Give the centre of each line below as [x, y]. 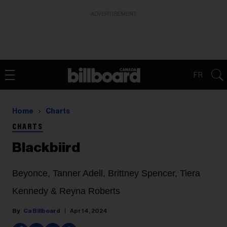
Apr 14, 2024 [89, 211]
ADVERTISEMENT [113, 14]
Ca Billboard [42, 211]
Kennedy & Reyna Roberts [66, 191]
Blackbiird [46, 148]
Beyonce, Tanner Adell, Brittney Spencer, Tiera [106, 173]
